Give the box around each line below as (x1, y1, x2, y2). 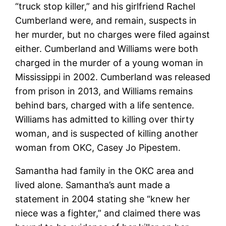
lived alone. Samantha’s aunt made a (15, 179, 171, 190)
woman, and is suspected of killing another (15, 128, 199, 139)
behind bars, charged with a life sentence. (15, 99, 195, 110)
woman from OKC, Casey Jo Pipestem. (15, 142, 181, 153)
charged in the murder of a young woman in (15, 57, 204, 68)
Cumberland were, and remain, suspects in (15, 15, 197, 26)
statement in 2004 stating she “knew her (15, 193, 191, 204)
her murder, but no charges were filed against (15, 29, 210, 40)
